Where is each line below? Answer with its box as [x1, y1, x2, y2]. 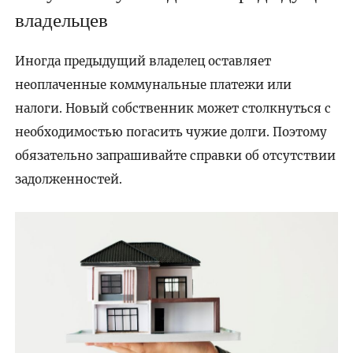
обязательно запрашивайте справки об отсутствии [14, 147, 336, 163]
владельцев [14, 6, 108, 33]
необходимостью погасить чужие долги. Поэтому [14, 124, 327, 139]
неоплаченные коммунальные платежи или [14, 76, 292, 92]
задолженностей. [14, 171, 122, 187]
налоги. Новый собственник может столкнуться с [14, 100, 331, 116]
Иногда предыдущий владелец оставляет [14, 53, 271, 69]
